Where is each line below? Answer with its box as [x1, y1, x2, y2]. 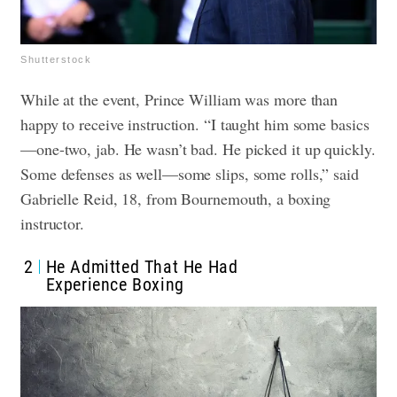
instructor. [20, 212, 90, 234]
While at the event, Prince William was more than [20, 88, 339, 110]
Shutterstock [20, 53, 91, 65]
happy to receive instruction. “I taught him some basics [20, 113, 370, 135]
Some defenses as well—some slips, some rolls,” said [20, 162, 359, 184]
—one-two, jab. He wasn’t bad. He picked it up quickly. [20, 137, 376, 160]
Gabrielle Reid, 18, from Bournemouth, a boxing [20, 187, 331, 209]
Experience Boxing [45, 273, 184, 295]
